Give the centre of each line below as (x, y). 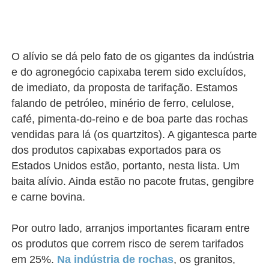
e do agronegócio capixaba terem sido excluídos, (129, 72)
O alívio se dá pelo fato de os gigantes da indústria (133, 56)
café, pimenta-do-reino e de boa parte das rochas (130, 119)
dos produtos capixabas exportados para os (116, 150)
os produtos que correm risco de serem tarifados (128, 244)
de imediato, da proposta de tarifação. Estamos (125, 88)
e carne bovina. (49, 197)
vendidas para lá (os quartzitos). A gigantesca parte (134, 134)
